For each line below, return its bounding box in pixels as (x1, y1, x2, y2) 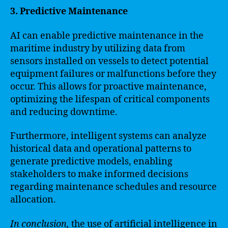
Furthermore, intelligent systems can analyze (10, 130, 207, 142)
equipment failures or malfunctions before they (10, 68, 216, 80)
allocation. (10, 194, 56, 206)
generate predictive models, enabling (10, 156, 173, 167)
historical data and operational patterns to (10, 143, 191, 155)
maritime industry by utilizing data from (10, 42, 185, 54)
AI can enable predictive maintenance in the (10, 30, 204, 42)
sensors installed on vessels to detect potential (10, 55, 209, 67)
